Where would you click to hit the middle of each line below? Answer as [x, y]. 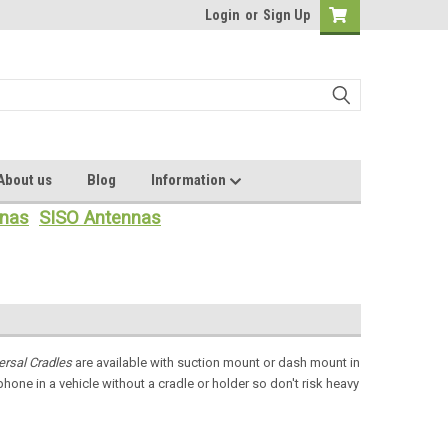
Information [190, 180]
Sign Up [286, 15]
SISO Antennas [100, 218]
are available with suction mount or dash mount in [216, 362]
